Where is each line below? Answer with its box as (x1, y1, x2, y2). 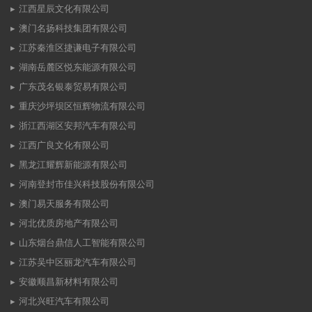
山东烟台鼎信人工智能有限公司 (19, 237, 146, 249)
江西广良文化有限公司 (19, 140, 109, 151)
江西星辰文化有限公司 (19, 3, 109, 15)
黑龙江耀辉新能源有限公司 (19, 159, 127, 171)
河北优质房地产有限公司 (19, 218, 118, 229)
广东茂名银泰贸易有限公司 (19, 81, 127, 93)
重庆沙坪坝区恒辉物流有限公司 (19, 101, 146, 112)
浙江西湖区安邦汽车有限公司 (19, 120, 136, 132)
